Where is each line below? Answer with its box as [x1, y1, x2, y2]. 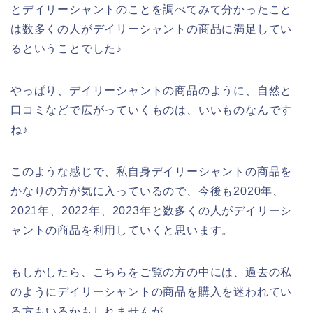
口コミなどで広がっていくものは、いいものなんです [10, 103, 293, 116]
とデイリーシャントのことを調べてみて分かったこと [10, 3, 293, 15]
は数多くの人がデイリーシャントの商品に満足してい [10, 22, 293, 35]
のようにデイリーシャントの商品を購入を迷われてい [10, 285, 293, 298]
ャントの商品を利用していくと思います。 [10, 224, 234, 236]
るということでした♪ [10, 42, 123, 54]
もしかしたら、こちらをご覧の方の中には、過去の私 [10, 265, 293, 278]
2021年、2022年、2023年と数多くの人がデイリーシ [10, 204, 293, 217]
